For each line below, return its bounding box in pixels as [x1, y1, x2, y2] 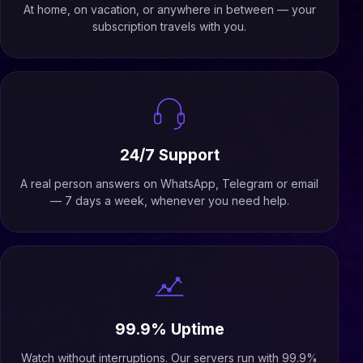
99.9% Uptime [114, 320, 224, 339]
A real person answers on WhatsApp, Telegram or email [20, 177, 318, 190]
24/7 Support [119, 146, 220, 164]
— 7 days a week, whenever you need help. [49, 194, 289, 207]
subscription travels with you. [92, 19, 246, 33]
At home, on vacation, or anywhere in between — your [23, 2, 316, 16]
